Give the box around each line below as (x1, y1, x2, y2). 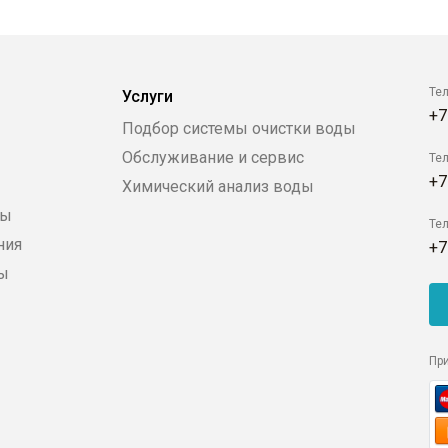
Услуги (121, 87, 173, 107)
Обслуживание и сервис (121, 148, 304, 168)
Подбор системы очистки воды (121, 119, 356, 139)
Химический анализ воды (121, 177, 314, 197)
